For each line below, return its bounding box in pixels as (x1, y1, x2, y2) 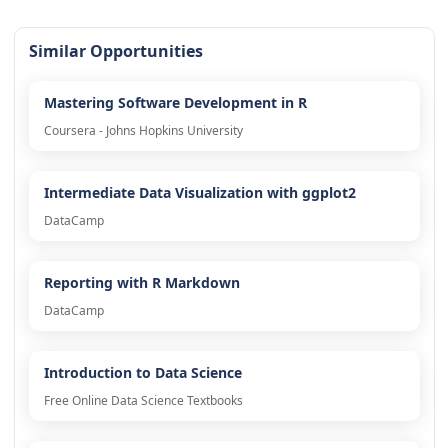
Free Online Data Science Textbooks (43, 392, 243, 410)
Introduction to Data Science (43, 363, 242, 383)
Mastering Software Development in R (43, 93, 307, 113)
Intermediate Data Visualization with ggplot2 (43, 183, 356, 203)
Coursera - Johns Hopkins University (43, 122, 243, 140)
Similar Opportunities (28, 40, 203, 63)
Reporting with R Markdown (43, 273, 240, 293)
